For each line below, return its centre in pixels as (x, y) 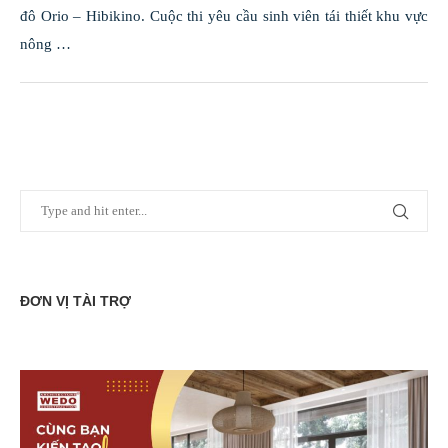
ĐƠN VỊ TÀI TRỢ (75, 300)
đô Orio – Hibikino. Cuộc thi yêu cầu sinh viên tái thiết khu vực (224, 15)
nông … (45, 43)
